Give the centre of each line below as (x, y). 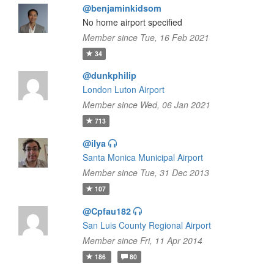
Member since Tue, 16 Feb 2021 (146, 37)
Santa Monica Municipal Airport (143, 157)
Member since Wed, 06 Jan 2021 (146, 105)
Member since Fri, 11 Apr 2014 (142, 240)
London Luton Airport (123, 89)
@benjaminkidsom (122, 8)
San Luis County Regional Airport (146, 225)
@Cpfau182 (106, 211)
